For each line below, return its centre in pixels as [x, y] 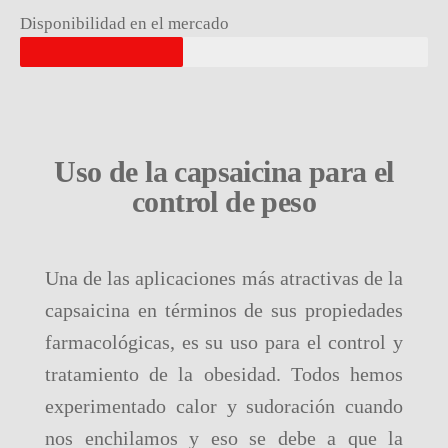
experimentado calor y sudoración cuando [224, 406]
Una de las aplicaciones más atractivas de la [224, 278]
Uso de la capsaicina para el [224, 171]
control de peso [224, 201]
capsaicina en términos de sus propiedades [224, 310]
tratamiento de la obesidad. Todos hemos [224, 374]
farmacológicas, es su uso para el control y [224, 342]
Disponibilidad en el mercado [124, 23]
